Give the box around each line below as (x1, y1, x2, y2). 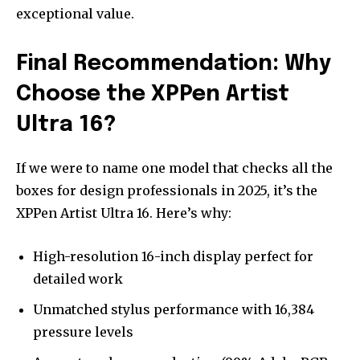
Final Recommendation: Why (16, 53, 331, 76)
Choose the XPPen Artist (16, 84, 289, 106)
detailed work (33, 271, 123, 288)
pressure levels (33, 324, 133, 341)
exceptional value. (16, 6, 134, 22)
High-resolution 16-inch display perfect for (33, 248, 313, 265)
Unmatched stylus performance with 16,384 (33, 301, 314, 318)
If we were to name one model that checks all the (16, 160, 333, 177)
